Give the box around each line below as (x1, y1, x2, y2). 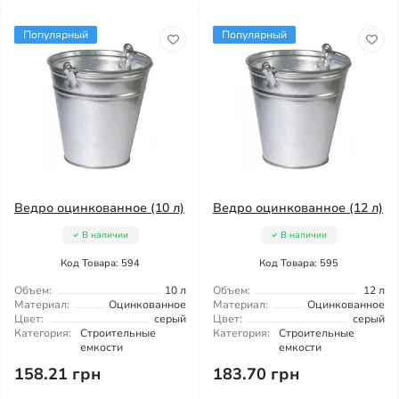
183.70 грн (213, 363, 300, 385)
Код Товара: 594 (61, 256, 140, 270)
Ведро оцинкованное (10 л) (14, 199, 184, 216)
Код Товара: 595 (259, 256, 338, 270)
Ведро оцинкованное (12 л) (213, 199, 383, 216)
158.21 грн (14, 363, 102, 385)
